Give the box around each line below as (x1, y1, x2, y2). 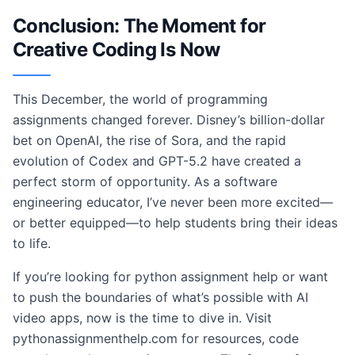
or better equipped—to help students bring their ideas (13, 215, 338, 231)
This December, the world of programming (13, 91, 268, 107)
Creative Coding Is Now (13, 38, 220, 61)
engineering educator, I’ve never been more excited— (13, 194, 333, 210)
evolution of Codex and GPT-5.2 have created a (13, 153, 301, 169)
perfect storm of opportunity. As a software (13, 174, 277, 189)
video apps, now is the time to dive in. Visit (13, 310, 272, 326)
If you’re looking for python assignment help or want (13, 269, 328, 284)
